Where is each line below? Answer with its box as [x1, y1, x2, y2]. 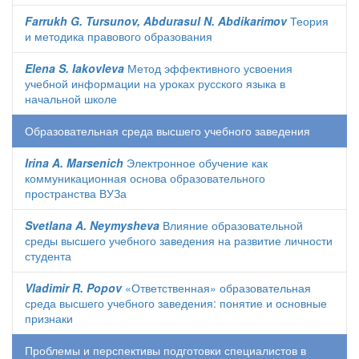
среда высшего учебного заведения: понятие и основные [25, 295, 327, 311]
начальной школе [25, 91, 117, 107]
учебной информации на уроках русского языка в [25, 75, 285, 91]
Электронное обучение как [123, 155, 268, 171]
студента [25, 248, 71, 264]
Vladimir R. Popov [25, 280, 122, 296]
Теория [287, 13, 329, 29]
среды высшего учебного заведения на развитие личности [25, 232, 333, 248]
